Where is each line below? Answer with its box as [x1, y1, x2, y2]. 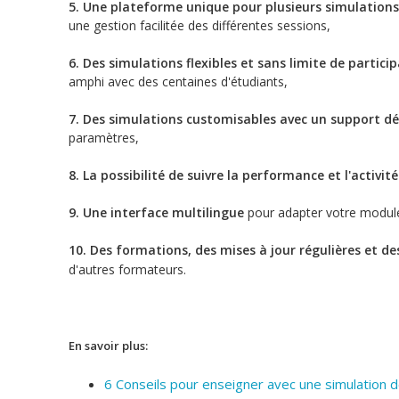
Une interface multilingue [83, 204, 244, 222]
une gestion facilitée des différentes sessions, [69, 17, 330, 35]
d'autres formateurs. [69, 261, 186, 279]
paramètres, [69, 129, 139, 147]
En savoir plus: [69, 338, 148, 354]
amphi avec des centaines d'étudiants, [69, 73, 288, 91]
